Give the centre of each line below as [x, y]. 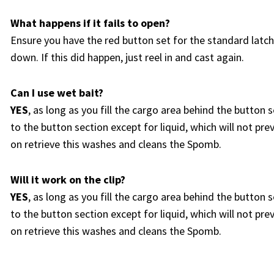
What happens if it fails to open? [90, 23]
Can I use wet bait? [57, 93]
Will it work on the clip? [68, 180]
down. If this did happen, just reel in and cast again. [127, 57]
